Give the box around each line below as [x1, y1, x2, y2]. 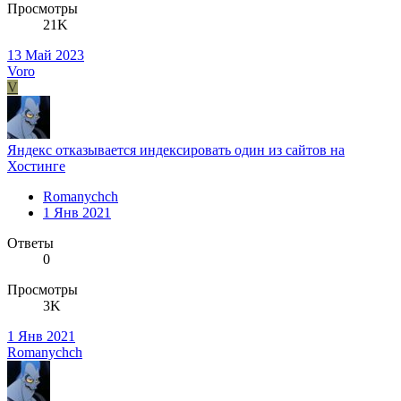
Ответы [7, 235, 54, 252]
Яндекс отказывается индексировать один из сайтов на [7, 142, 345, 158]
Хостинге [7, 158, 65, 175]
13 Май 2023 [7, 47, 84, 64]
